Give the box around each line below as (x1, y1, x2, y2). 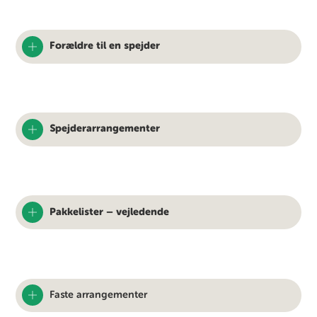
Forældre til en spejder (50, 41, 161, 52)
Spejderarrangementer (50, 124, 161, 134)
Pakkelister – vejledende (50, 207, 170, 217)
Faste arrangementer (50, 290, 148, 301)
